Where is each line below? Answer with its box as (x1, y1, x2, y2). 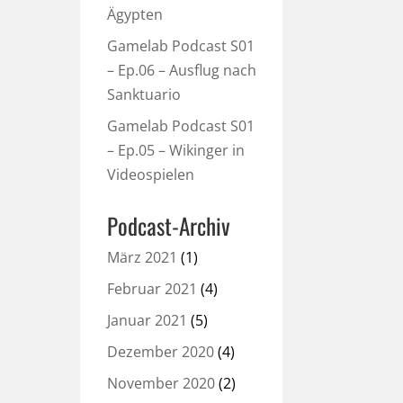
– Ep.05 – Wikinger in (107, 140, 246, 160)
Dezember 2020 (107, 342, 215, 362)
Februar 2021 (107, 279, 198, 299)
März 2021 (107, 247, 178, 267)
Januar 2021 (107, 310, 188, 330)
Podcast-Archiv (107, 209, 231, 242)
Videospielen (107, 165, 195, 184)
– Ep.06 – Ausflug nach (107, 60, 257, 80)
